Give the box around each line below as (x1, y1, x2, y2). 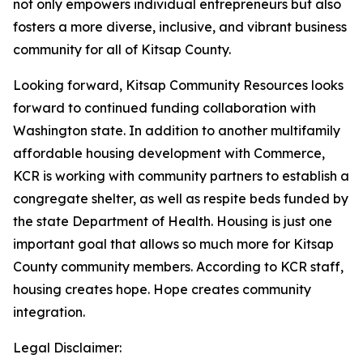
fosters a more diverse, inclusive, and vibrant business (13, 19, 347, 35)
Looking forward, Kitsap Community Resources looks (13, 77, 344, 93)
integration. (13, 304, 85, 320)
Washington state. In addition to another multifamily (13, 122, 340, 139)
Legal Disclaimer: (13, 340, 122, 356)
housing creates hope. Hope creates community (13, 281, 311, 297)
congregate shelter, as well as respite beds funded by (13, 190, 348, 207)
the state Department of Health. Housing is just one (13, 213, 332, 229)
